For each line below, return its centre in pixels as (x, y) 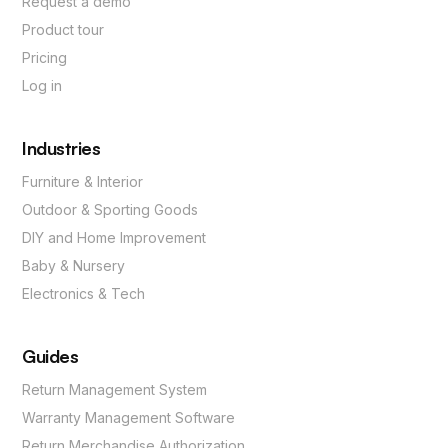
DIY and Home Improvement (114, 238)
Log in (42, 86)
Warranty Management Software (129, 418)
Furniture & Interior (83, 182)
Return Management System (115, 390)
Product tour (63, 30)
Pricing (45, 58)
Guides (50, 356)
